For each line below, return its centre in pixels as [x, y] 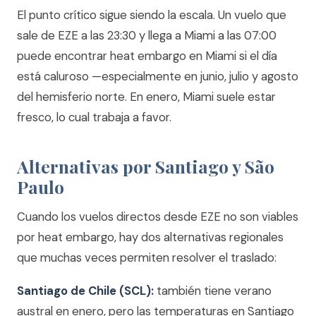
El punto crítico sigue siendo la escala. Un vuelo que [152, 15]
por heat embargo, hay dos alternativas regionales [150, 237]
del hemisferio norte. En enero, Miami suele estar [146, 97]
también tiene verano [213, 291]
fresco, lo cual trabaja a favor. [94, 117]
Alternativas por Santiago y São [146, 166]
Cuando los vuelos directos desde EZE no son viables [158, 217]
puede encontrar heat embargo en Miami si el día [147, 56]
